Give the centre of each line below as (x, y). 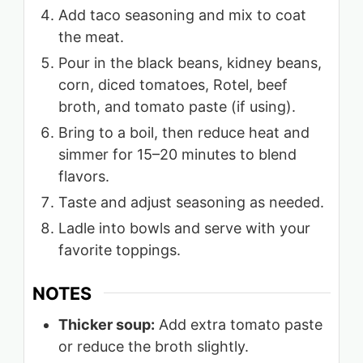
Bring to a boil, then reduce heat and (184, 132)
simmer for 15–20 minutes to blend (177, 154)
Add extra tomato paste (239, 324)
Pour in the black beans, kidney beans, (190, 62)
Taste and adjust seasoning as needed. (191, 202)
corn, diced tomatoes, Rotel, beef (173, 84)
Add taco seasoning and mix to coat (182, 15)
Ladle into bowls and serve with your (184, 228)
